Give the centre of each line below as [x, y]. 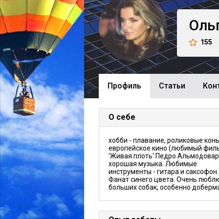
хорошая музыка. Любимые [153, 164]
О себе [122, 117]
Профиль [124, 86]
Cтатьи [172, 86]
